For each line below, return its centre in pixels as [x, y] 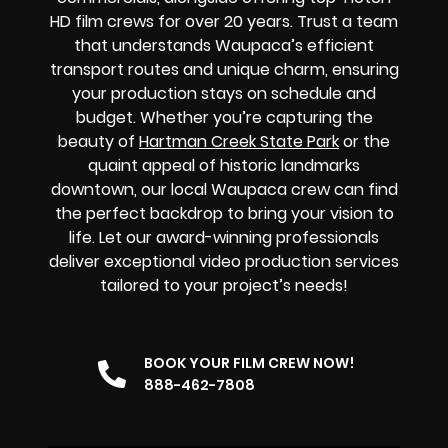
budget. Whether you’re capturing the [224, 117]
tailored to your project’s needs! [224, 285]
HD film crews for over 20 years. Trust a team [224, 21]
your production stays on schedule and [224, 93]
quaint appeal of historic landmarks [224, 165]
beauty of [98, 141]
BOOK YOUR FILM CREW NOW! [249, 363]
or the [364, 141]
